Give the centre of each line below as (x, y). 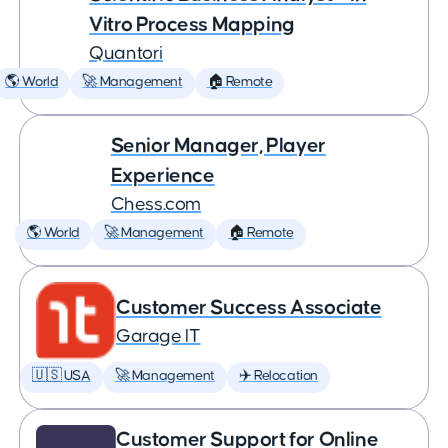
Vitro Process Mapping (192, 24)
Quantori (126, 53)
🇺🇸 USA (61, 376)
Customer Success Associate (249, 307)
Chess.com (156, 204)
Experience (162, 175)
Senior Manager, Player (218, 145)
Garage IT (158, 336)
